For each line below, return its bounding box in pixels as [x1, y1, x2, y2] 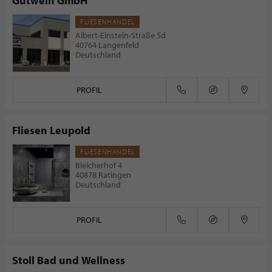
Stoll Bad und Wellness [12, 253, 125, 267]
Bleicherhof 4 [75, 160, 122, 171]
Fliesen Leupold [12, 123, 90, 137]
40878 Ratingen [75, 169, 131, 180]
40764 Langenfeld [75, 39, 139, 50]
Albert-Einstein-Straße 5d [75, 30, 166, 41]
